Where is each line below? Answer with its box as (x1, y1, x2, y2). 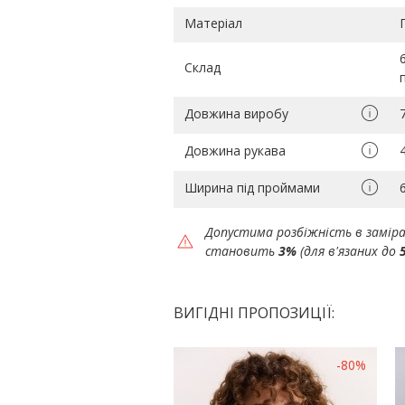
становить (205, 241, 278, 259)
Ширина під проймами (184, 178, 320, 196)
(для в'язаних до (297, 241, 400, 259)
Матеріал (184, 14, 242, 32)
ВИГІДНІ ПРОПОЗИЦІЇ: (174, 302, 334, 323)
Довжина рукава (184, 141, 286, 159)
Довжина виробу (184, 104, 288, 122)
